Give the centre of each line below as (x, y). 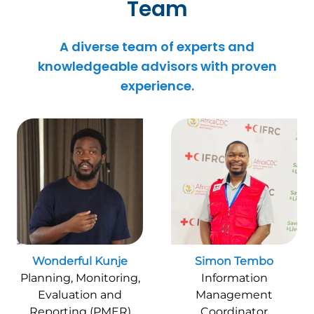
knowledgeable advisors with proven (157, 67)
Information (234, 278)
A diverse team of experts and (157, 47)
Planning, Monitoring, (80, 278)
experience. (157, 86)
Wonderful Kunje (80, 261)
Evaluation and (80, 295)
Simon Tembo (234, 261)
